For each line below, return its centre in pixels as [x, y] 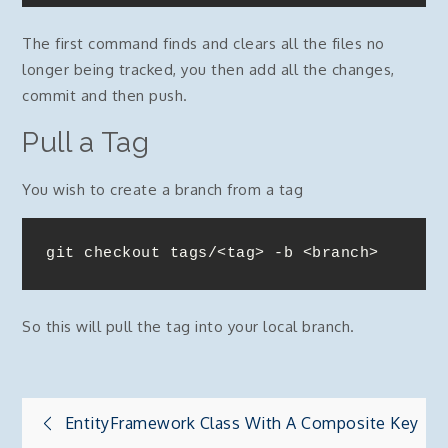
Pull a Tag [86, 142]
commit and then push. [105, 95]
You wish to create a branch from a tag [163, 189]
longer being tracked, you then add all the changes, [208, 69]
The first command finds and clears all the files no [203, 43]
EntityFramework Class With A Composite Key [241, 422]
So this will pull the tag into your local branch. [188, 326]
